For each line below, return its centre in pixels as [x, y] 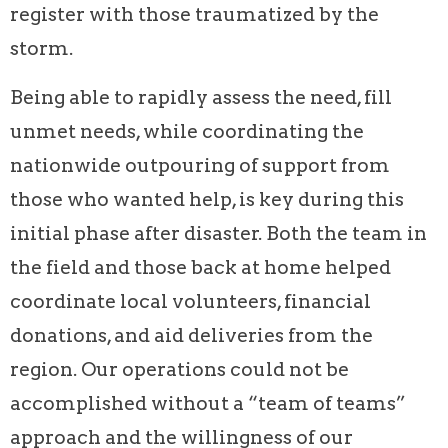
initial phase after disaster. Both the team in [218, 233]
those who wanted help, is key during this [207, 199]
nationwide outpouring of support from [200, 165]
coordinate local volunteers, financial [190, 301]
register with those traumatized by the [194, 14]
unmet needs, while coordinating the [187, 131]
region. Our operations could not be [179, 369]
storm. [41, 48]
